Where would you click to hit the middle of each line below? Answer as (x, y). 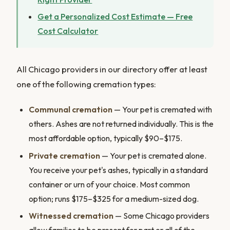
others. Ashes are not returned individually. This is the (121, 124)
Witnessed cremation (71, 216)
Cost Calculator (68, 31)
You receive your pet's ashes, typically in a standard (118, 170)
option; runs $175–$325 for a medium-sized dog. (114, 198)
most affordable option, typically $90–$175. (106, 138)
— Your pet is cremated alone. (153, 155)
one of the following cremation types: (86, 84)
